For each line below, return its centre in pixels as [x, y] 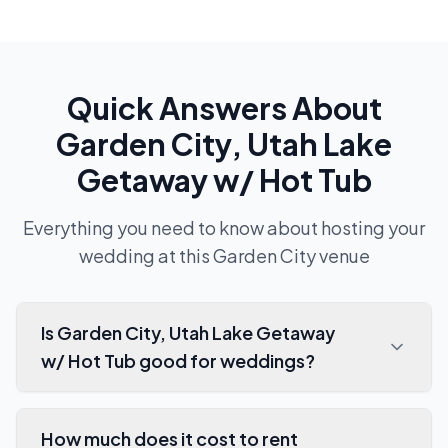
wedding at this [145, 256]
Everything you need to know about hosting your [224, 228]
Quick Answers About [224, 108]
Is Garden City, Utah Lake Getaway [188, 333]
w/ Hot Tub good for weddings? [178, 361]
